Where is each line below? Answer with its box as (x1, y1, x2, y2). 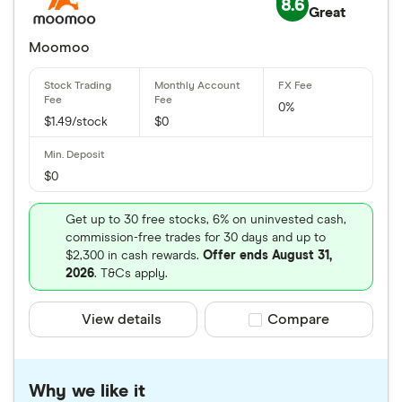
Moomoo (29, 40, 90, 55)
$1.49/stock (44, 116, 108, 128)
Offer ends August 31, (203, 249, 332, 262)
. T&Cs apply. (94, 267, 168, 280)
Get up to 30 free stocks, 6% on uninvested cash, (66, 214, 346, 226)
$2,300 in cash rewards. (66, 249, 203, 262)
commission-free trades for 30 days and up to (66, 232, 326, 244)
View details (82, 312, 162, 327)
